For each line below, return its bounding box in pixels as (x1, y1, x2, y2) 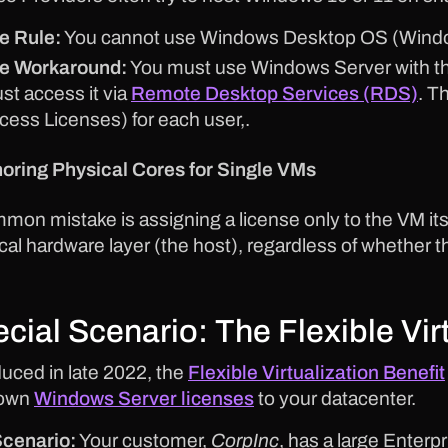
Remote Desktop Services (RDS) (131, 83, 418, 105)
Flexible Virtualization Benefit (188, 362, 445, 384)
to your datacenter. (254, 388, 416, 410)
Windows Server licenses (34, 388, 254, 410)
